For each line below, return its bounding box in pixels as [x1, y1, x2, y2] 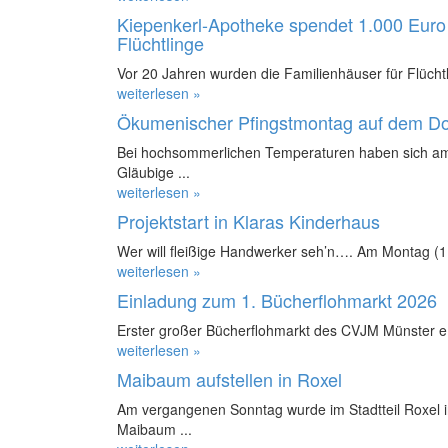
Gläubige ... [117, 161, 190, 182]
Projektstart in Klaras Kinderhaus [117, 207, 380, 234]
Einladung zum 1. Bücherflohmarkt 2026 [117, 286, 437, 313]
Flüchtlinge [117, 29, 204, 56]
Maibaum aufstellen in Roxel [117, 365, 342, 392]
